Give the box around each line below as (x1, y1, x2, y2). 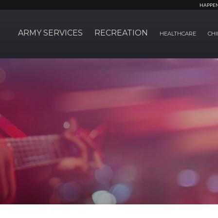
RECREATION (94, 28, 148, 37)
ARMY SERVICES (18, 28, 83, 37)
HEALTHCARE (160, 30, 196, 37)
